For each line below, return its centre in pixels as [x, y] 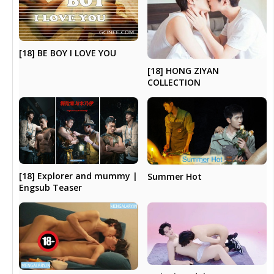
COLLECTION [174, 82]
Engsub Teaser [51, 188]
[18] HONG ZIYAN [183, 70]
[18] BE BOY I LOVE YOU [68, 53]
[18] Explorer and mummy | [79, 176]
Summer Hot [174, 176]
